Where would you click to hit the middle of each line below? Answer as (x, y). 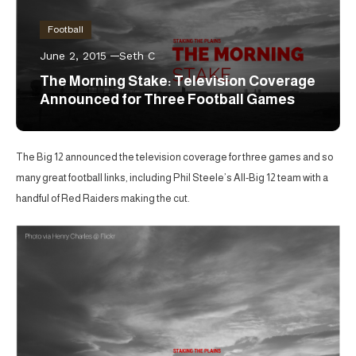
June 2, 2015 (73, 55)
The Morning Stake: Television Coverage (178, 81)
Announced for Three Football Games (167, 99)
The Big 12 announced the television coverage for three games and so (175, 157)
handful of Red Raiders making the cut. (103, 198)
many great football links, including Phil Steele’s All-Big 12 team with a (172, 177)
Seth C (137, 55)
